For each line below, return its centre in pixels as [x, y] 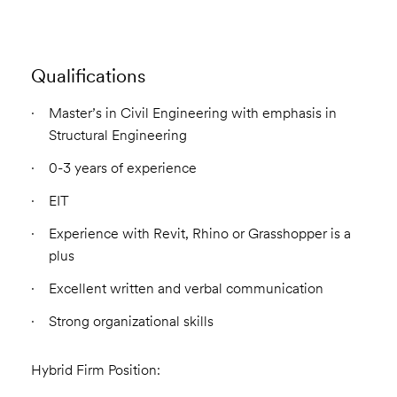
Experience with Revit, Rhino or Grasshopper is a [199, 234]
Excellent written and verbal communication [186, 289]
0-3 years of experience [122, 168]
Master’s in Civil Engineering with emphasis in [192, 113]
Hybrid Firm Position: [95, 370]
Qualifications [88, 76]
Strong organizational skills [131, 322]
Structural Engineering [117, 136]
